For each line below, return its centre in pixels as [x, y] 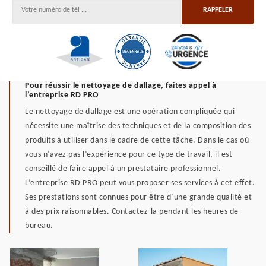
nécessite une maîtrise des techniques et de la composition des [138, 126]
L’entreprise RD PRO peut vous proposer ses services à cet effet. [140, 183]
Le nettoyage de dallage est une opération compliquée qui [130, 112]
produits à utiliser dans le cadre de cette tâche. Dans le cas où [137, 140]
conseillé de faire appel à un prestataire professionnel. [123, 169]
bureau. [39, 226]
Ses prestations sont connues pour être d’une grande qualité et [138, 197]
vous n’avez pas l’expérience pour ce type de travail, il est [129, 155]
